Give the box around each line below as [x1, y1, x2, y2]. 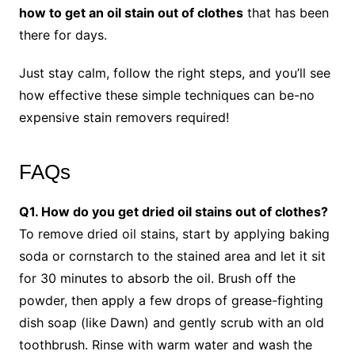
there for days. [18, 26, 107, 43]
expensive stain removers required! [18, 109, 229, 125]
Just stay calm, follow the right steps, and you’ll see [18, 64, 330, 81]
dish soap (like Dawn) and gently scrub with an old [18, 314, 324, 330]
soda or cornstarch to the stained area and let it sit [18, 247, 326, 264]
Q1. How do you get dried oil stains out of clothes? [18, 203, 328, 219]
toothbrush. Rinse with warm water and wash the [18, 336, 312, 353]
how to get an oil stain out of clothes [18, 4, 243, 21]
